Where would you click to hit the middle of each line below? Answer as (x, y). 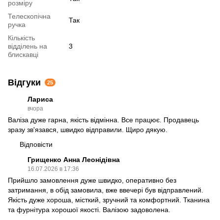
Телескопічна (29, 16)
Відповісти (36, 145)
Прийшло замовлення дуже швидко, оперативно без (92, 180)
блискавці (23, 55)
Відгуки (24, 83)
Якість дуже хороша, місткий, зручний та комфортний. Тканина (109, 200)
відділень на (27, 46)
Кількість (21, 38)
